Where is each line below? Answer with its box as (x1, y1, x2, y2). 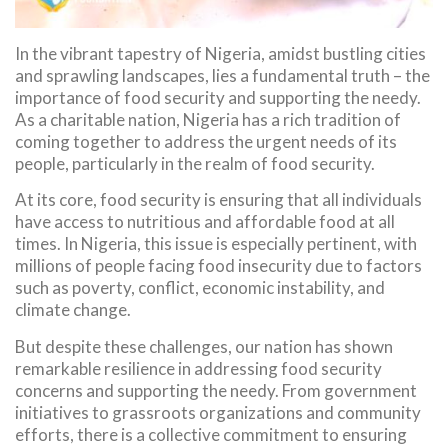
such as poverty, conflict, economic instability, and (15, 277, 385, 299)
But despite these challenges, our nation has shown (15, 335, 393, 357)
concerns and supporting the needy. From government (15, 379, 417, 401)
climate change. (15, 299, 131, 321)
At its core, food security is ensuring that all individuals (15, 189, 422, 211)
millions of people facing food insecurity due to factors (15, 255, 422, 277)
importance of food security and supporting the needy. (15, 86, 421, 108)
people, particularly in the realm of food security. (15, 152, 375, 174)
